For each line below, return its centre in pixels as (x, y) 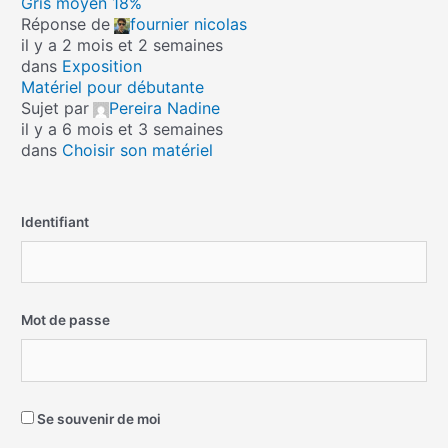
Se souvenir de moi (98, 418)
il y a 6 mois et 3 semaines (122, 128)
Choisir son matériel (138, 149)
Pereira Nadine (165, 107)
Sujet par (55, 107)
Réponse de (66, 23)
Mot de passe (66, 320)
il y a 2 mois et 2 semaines (122, 44)
